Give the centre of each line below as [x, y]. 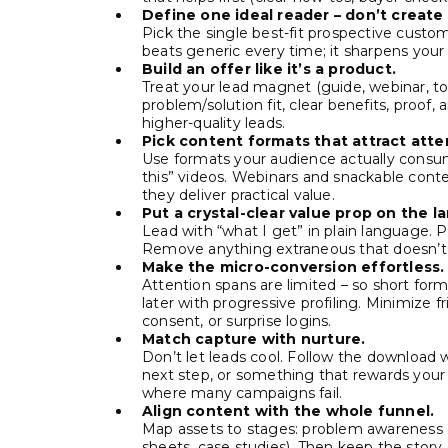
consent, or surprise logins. [237, 321]
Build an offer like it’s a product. [269, 69]
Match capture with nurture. [254, 339]
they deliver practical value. [238, 195]
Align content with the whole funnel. [288, 411]
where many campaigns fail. [242, 393]
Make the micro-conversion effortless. [293, 267]
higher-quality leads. [214, 123]
